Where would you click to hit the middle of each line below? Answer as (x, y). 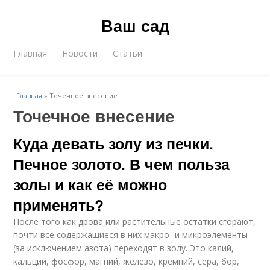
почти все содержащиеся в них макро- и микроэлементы (131, 235)
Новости (80, 53)
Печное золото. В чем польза (122, 164)
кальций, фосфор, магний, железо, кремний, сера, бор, (127, 261)
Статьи (128, 53)
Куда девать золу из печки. (114, 143)
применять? (59, 205)
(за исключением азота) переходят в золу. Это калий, (124, 248)
